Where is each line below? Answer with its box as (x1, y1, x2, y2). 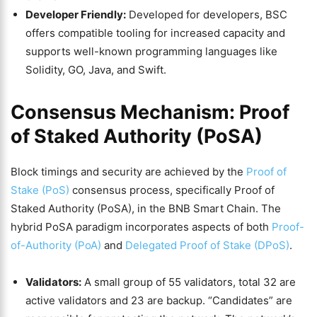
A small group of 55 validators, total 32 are (81, 275, 296, 289)
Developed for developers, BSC (126, 8, 287, 21)
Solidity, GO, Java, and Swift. (25, 63, 166, 76)
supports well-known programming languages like (25, 45, 277, 58)
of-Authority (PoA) (11, 238, 101, 252)
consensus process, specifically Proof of (69, 183, 275, 197)
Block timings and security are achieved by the (11, 165, 243, 178)
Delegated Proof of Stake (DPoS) (125, 238, 289, 252)
